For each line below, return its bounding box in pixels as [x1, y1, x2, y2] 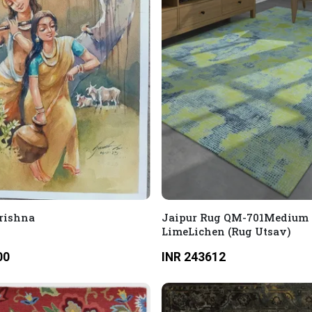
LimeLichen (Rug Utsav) [161, 224, 290, 238]
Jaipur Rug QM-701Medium [161, 210, 309, 224]
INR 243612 [161, 249, 226, 264]
